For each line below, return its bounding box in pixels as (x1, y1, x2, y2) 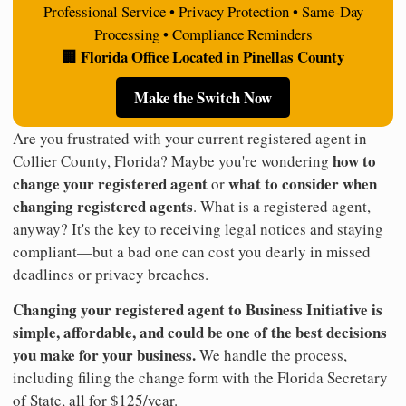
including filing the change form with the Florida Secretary (13, 366, 388, 388)
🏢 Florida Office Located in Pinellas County (62, 44, 344, 68)
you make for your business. (13, 343, 196, 366)
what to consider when (228, 171, 377, 195)
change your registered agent (13, 171, 208, 195)
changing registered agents (13, 194, 193, 217)
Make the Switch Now (134, 85, 272, 109)
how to (333, 149, 376, 172)
